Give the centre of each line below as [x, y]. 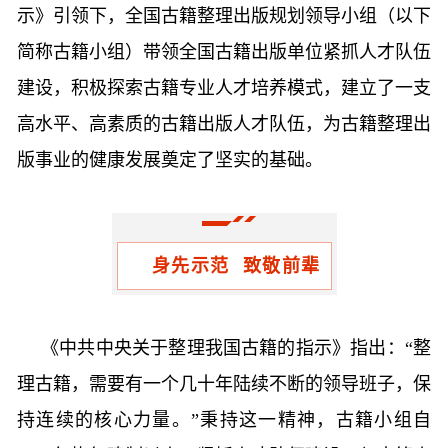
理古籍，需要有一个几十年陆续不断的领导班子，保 [224, 384]
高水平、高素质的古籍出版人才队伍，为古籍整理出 [224, 124]
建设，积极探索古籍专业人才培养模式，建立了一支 [224, 88]
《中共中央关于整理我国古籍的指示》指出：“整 [236, 348]
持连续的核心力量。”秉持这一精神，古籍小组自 [224, 420]
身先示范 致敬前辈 [236, 266]
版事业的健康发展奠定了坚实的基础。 [170, 160]
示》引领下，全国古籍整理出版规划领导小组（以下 [224, 16]
